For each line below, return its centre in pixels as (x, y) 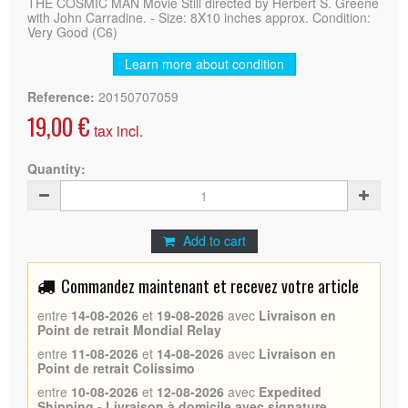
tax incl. (117, 130)
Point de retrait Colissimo (116, 367)
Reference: (61, 96)
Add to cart (214, 240)
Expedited (290, 391)
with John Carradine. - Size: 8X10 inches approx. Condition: (199, 17)
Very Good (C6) (72, 31)
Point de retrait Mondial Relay (129, 329)
